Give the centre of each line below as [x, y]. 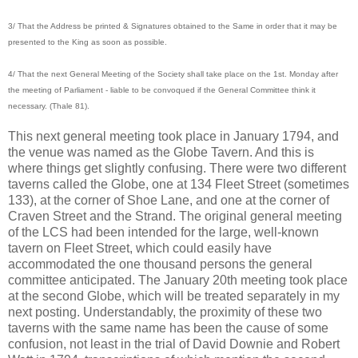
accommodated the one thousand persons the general [160, 264]
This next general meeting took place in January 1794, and [173, 136]
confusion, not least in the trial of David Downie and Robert [174, 344]
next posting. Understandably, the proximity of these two [165, 312]
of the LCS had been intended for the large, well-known [163, 232]
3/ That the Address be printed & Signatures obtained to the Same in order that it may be [173, 26]
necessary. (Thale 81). [49, 105]
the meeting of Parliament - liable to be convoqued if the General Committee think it [162, 89]
